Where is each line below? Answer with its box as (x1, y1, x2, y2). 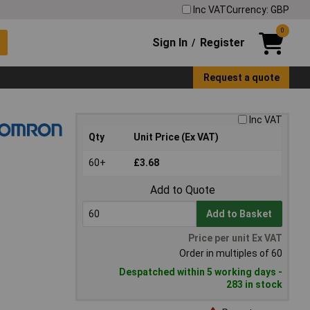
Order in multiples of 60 (179, 248, 282, 259)
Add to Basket (206, 208, 273, 220)
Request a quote (203, 71, 280, 83)
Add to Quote (149, 183, 215, 197)
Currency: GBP (226, 3, 289, 15)
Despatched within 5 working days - (119, 266, 282, 278)
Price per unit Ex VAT (188, 232, 282, 244)
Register (199, 35, 245, 49)
